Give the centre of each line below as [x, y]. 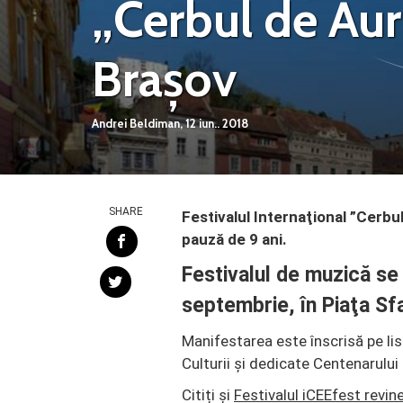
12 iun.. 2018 [217, 123]
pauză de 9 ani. [234, 239]
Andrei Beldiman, [137, 123]
